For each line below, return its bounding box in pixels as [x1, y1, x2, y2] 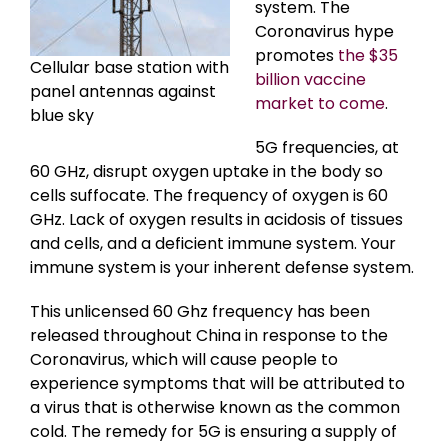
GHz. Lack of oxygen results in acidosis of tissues [30, 207, 403, 231]
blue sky [30, 103, 94, 127]
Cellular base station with [30, 55, 229, 79]
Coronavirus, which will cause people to [30, 347, 338, 371]
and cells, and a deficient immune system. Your [30, 231, 396, 255]
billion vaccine [255, 67, 366, 91]
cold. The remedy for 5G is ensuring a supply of [30, 419, 397, 443]
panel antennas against [30, 79, 216, 103]
